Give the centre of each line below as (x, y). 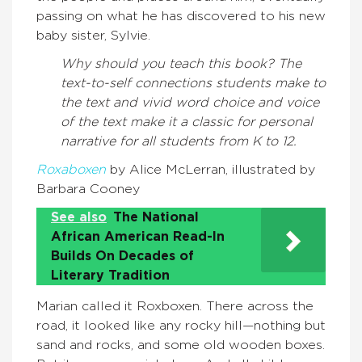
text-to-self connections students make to (193, 84)
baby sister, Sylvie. (93, 36)
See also (79, 218)
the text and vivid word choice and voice (190, 103)
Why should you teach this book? (167, 64)
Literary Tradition (110, 276)
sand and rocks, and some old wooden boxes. (181, 345)
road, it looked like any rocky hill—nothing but (181, 326)
